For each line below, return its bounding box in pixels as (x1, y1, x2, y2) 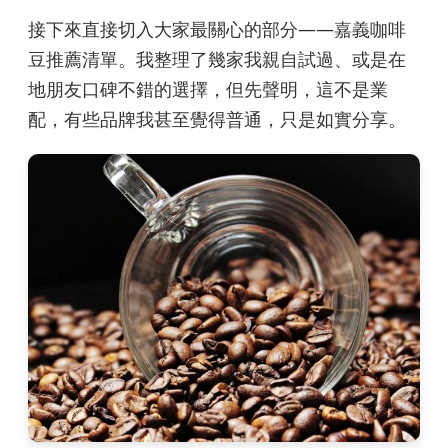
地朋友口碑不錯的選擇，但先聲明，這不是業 (28, 77, 388, 102)
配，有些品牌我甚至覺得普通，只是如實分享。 (28, 107, 406, 132)
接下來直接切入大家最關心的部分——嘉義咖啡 (28, 17, 406, 42)
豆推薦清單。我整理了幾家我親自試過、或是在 (28, 47, 406, 72)
